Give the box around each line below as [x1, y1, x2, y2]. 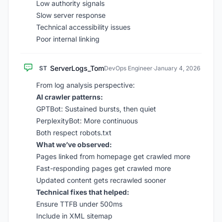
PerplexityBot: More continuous [36, 116, 138, 125]
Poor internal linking [36, 35, 100, 43]
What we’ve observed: [36, 140, 112, 149]
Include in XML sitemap [36, 212, 112, 220]
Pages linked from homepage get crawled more [36, 152, 190, 161]
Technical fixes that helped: [36, 188, 129, 196]
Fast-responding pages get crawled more [36, 164, 171, 172]
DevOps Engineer [104, 64, 153, 72]
